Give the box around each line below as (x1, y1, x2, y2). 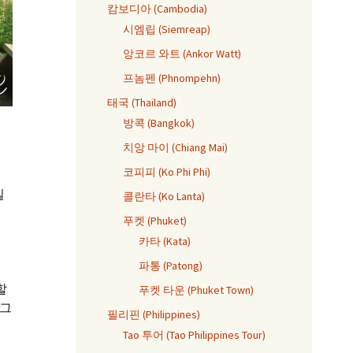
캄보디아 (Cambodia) (107, 2, 207, 16)
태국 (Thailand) (107, 95, 176, 110)
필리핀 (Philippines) (107, 307, 200, 321)
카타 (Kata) (139, 234, 191, 248)
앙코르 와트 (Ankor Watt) (123, 46, 241, 61)
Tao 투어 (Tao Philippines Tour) (123, 328, 266, 342)
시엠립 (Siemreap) (123, 22, 210, 36)
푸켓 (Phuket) (123, 214, 187, 228)
